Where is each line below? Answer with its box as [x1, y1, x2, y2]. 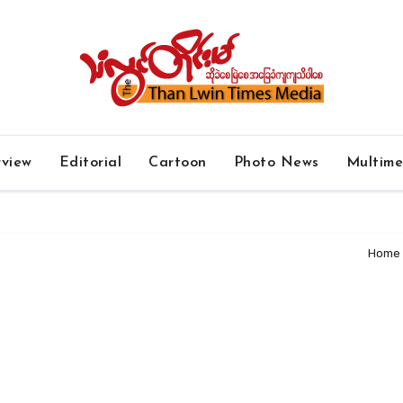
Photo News [233, 156, 319, 170]
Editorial [58, 156, 122, 170]
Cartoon [148, 156, 207, 170]
